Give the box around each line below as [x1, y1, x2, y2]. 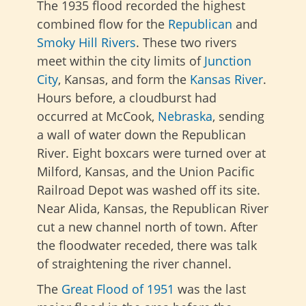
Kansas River [190, 70, 263, 87]
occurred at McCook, [37, 107, 158, 124]
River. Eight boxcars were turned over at [37, 144, 266, 161]
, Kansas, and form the [58, 70, 190, 87]
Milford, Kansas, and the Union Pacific [37, 163, 255, 180]
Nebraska [158, 107, 212, 124]
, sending [212, 107, 264, 124]
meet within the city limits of [37, 52, 204, 69]
